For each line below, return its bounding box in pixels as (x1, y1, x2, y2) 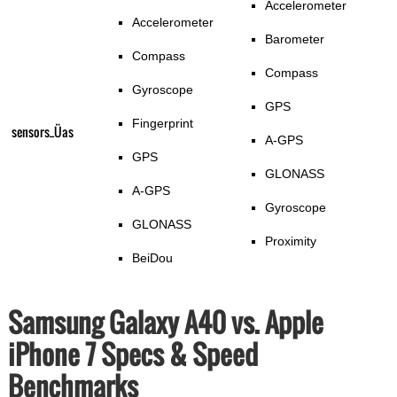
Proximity (264, 234, 316, 249)
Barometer (264, 32, 324, 47)
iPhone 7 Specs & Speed (7, 334, 258, 375)
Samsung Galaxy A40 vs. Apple (7, 302, 323, 343)
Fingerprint (131, 116, 193, 131)
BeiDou (131, 251, 173, 266)
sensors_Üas (11, 122, 74, 142)
